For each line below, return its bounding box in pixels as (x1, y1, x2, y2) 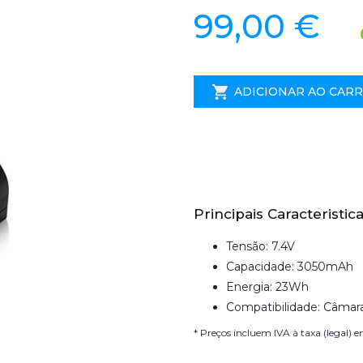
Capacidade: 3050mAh (226, 258, 353, 274)
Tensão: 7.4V (226, 238, 295, 254)
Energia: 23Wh (226, 279, 309, 294)
